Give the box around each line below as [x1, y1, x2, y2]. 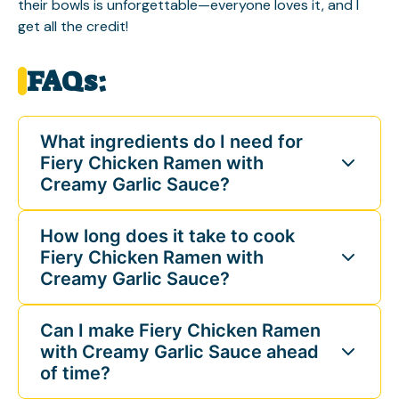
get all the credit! [18, 16, 128, 36]
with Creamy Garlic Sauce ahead [40, 340, 319, 362]
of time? [40, 362, 110, 384]
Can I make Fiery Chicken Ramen [40, 319, 321, 341]
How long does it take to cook [40, 224, 295, 247]
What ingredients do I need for [40, 130, 303, 152]
